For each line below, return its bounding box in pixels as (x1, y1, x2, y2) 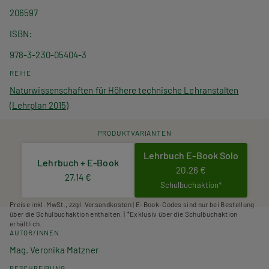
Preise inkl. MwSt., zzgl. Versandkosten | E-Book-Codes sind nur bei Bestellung (10, 200, 255, 209)
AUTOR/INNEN (10, 228, 59, 237)
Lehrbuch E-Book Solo (143, 149, 239, 161)
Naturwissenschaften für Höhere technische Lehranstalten (10, 84, 239, 95)
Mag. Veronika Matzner (10, 244, 98, 256)
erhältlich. (10, 219, 42, 228)
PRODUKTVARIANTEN (97, 128, 172, 137)
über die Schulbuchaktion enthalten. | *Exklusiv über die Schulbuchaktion (10, 210, 238, 219)
